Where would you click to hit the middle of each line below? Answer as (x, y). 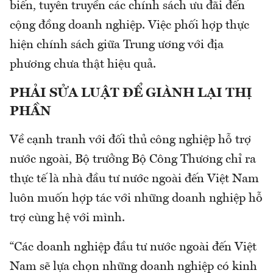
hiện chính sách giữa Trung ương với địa (117, 45)
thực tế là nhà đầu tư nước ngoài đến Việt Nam (134, 179)
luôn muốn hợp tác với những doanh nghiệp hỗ (136, 199)
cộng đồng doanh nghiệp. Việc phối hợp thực (129, 26)
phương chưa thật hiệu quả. (83, 65)
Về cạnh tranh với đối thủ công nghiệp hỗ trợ (130, 140)
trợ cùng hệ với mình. (67, 218)
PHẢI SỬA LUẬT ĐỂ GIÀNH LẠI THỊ (131, 94)
